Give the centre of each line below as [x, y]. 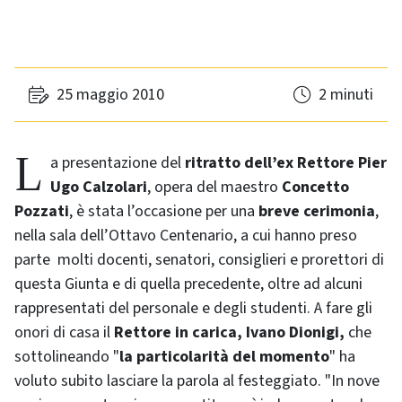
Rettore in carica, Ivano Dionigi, [229, 332]
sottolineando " [67, 357]
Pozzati [42, 211]
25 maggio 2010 [110, 95]
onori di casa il [64, 332]
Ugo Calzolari [99, 187]
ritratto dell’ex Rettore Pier [286, 163]
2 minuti [346, 95]
